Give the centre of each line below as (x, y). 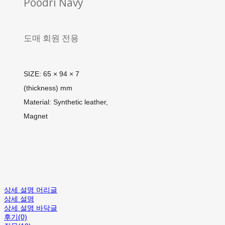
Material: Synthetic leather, (66, 102)
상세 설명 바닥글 (31, 208)
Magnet (35, 116)
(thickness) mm (48, 88)
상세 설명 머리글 (31, 190)
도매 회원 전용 (51, 38)
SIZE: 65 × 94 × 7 (51, 74)
